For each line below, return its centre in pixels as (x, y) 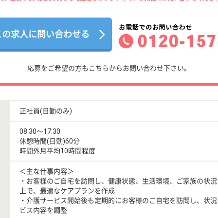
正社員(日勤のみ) (46, 111)
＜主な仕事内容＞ (47, 171)
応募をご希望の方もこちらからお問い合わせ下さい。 (109, 68)
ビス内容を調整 (43, 210)
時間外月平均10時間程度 (57, 151)
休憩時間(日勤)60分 (50, 141)
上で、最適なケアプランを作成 (67, 191)
